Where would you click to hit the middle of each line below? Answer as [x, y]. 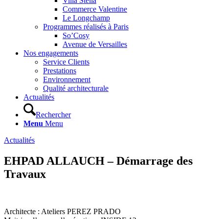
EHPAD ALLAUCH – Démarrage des [98, 161]
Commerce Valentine [95, 9]
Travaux [25, 174]
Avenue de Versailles [95, 44]
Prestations [60, 71]
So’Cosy [76, 35]
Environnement [67, 79]
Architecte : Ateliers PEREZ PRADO [62, 211]
